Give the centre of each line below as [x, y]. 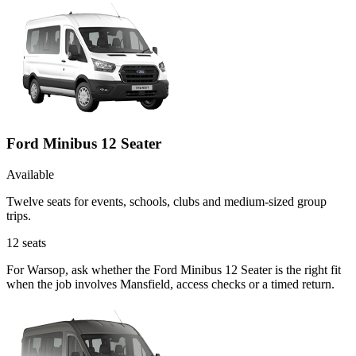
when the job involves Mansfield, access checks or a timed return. [170, 284]
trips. [19, 215]
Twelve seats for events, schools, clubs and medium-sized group [166, 201]
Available [30, 174]
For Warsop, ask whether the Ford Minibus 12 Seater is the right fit [174, 269]
